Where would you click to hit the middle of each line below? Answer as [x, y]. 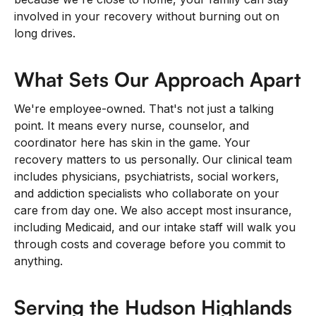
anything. [38, 261]
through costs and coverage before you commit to [150, 244]
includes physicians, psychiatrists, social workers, [147, 177]
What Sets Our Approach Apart [158, 80]
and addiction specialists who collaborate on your [147, 194]
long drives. [45, 34]
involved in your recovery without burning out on [147, 17]
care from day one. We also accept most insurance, [153, 211]
